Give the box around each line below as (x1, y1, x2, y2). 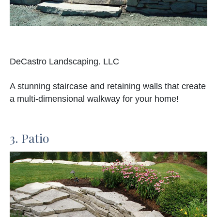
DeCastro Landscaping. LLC (10, 57, 119, 67)
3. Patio (10, 130, 49, 146)
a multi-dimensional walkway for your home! (10, 94, 179, 104)
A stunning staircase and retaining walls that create (10, 81, 206, 92)
